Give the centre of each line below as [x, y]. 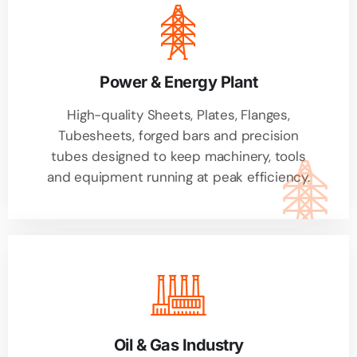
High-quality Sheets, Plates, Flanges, [178, 115]
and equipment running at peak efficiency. [178, 177]
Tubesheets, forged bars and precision [178, 136]
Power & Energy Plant [178, 82]
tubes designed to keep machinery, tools [178, 157]
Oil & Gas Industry [178, 345]
